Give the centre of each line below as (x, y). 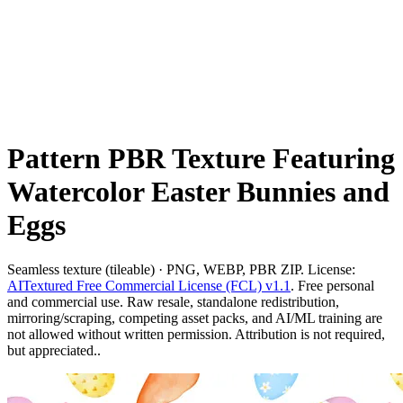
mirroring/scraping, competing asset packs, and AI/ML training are (195, 318)
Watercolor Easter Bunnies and (198, 192)
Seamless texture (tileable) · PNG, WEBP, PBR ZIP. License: (181, 269)
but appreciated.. (54, 350)
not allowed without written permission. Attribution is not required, (196, 334)
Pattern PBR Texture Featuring (201, 159)
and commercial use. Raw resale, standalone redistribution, (173, 301)
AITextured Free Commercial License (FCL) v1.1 (149, 285)
